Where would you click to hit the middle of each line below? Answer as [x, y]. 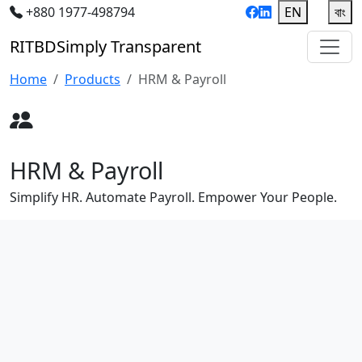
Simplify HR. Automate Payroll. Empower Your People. [173, 197]
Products [93, 79]
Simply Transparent [129, 46]
